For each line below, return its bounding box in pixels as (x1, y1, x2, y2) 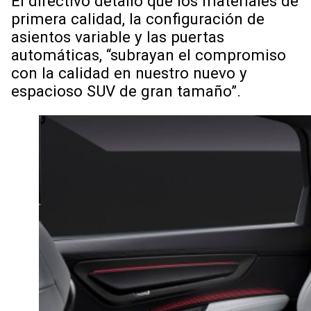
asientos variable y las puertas (11, 27, 224, 46)
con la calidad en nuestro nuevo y (11, 63, 247, 82)
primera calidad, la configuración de (11, 9, 264, 28)
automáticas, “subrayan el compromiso (11, 45, 286, 64)
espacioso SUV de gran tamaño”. (11, 81, 241, 100)
